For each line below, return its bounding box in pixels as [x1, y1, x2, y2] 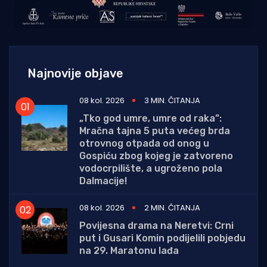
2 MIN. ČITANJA [144, 202, 200, 214]
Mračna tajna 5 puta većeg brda [79, 125, 230, 137]
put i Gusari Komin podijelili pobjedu [79, 232, 246, 244]
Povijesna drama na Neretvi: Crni [79, 220, 234, 232]
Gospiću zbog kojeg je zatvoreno [79, 150, 233, 162]
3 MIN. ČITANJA [144, 95, 200, 107]
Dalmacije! [79, 175, 127, 187]
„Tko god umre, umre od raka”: [79, 113, 222, 125]
